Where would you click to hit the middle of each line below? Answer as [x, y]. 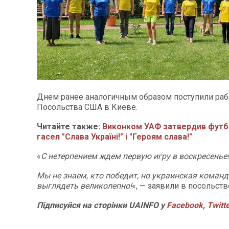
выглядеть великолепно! [84, 186]
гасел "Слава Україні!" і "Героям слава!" [114, 137]
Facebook [185, 205]
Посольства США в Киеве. [87, 107]
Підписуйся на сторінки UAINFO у [102, 205]
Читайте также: [70, 127]
